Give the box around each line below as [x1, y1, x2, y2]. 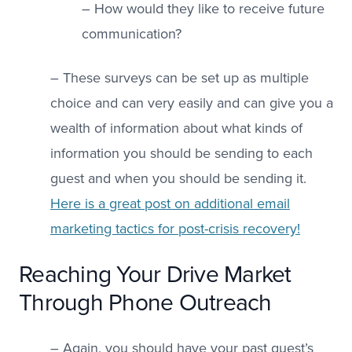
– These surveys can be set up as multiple [50, 68, 309, 89]
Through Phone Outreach [19, 285, 272, 321]
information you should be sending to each [50, 143, 313, 164]
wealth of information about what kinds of [50, 118, 302, 139]
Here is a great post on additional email [50, 193, 290, 214]
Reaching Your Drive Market [19, 257, 291, 292]
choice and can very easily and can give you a [50, 93, 333, 114]
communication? [82, 24, 181, 45]
